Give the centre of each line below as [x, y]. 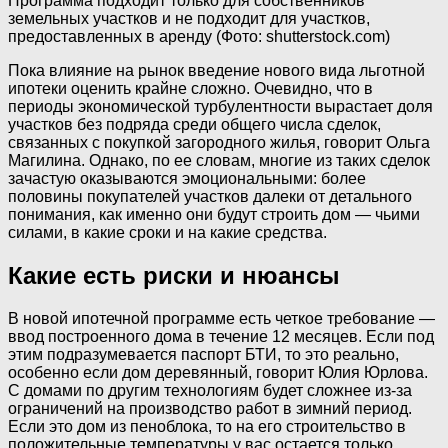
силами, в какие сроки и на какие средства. [167, 232]
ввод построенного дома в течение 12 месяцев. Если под [221, 336]
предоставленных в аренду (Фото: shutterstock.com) [199, 36]
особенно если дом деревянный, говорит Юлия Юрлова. [218, 372]
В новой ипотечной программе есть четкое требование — [221, 318]
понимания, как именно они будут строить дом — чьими [214, 214]
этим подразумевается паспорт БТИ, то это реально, [203, 354]
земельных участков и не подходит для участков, [189, 18]
